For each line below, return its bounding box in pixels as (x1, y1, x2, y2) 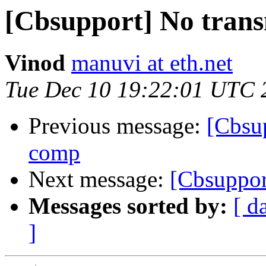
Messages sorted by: (28, 193, 227, 219)
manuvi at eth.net (71, 50, 233, 76)
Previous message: (28, 113, 207, 139)
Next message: (28, 166, 170, 192)
